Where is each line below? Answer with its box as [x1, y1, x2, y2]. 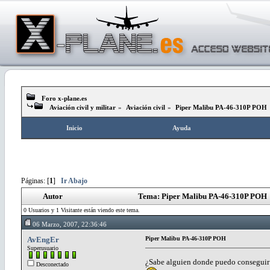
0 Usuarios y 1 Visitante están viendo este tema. [24, 206, 140, 213]
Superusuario [27, 244, 58, 251]
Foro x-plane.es [42, 95, 87, 102]
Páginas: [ [21, 177, 49, 185]
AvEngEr [27, 234, 59, 244]
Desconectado [34, 260, 69, 268]
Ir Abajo [61, 177, 87, 185]
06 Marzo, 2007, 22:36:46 [33, 220, 107, 228]
